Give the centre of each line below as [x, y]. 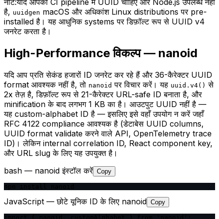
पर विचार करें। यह [141, 84]
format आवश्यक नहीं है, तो [45, 84]
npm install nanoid [39, 186]
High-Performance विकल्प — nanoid [101, 53]
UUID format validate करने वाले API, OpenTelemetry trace [108, 133]
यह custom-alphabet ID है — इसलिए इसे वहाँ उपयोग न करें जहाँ [104, 114]
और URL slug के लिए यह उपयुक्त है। [61, 153]
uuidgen [26, 13]
